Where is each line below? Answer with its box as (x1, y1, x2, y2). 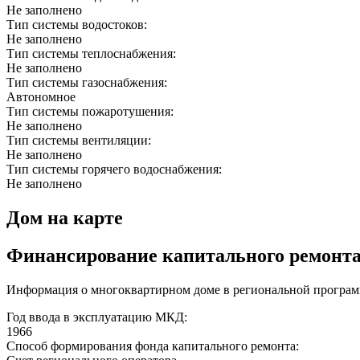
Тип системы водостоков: (6, 18, 150, 32)
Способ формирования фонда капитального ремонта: (6, 338, 299, 353)
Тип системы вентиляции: (6, 133, 154, 148)
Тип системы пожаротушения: (6, 104, 177, 119)
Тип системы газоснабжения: (6, 76, 170, 90)
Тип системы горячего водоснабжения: (6, 162, 225, 177)
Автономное (6, 90, 76, 104)
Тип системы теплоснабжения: (6, 47, 179, 61)
